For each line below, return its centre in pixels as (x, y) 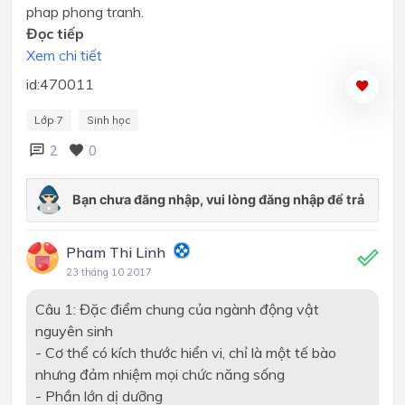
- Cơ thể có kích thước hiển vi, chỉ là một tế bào (185, 353)
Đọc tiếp (55, 34)
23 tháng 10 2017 (109, 273)
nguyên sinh (74, 331)
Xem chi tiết (64, 56)
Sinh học (108, 120)
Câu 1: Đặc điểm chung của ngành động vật (177, 310)
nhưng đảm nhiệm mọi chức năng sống (160, 375)
